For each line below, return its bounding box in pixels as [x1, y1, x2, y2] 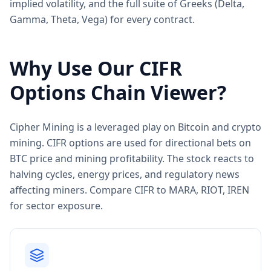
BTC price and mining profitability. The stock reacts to [10, 152, 254, 165]
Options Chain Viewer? [10, 79, 226, 105]
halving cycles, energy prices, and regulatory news [10, 168, 240, 181]
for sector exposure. [10, 199, 103, 212]
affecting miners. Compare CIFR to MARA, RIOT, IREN [10, 183, 249, 197]
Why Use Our [10, 55, 139, 81]
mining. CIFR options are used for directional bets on [10, 136, 251, 149]
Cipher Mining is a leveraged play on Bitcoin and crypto [10, 120, 261, 134]
